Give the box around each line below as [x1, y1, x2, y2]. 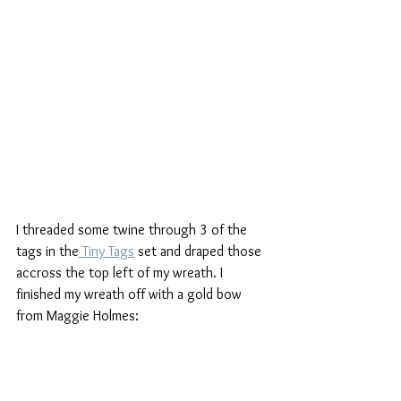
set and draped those [134, 243, 265, 260]
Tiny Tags [79, 243, 134, 260]
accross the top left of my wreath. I [16, 264, 226, 281]
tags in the [16, 243, 79, 260]
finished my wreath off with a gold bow [16, 286, 245, 303]
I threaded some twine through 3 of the [16, 221, 251, 238]
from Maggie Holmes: [16, 307, 139, 324]
